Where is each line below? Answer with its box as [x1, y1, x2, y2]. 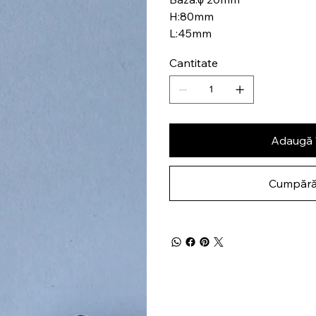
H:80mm [169, 8, 214, 23]
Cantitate [169, 55, 218, 70]
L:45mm [169, 25, 212, 40]
